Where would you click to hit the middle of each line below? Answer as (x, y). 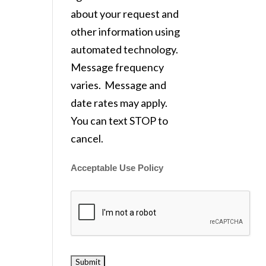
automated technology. (126, 49)
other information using (126, 31)
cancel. (90, 138)
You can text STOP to (120, 120)
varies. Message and (119, 85)
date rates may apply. (120, 102)
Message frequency (118, 67)
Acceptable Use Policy (117, 168)
